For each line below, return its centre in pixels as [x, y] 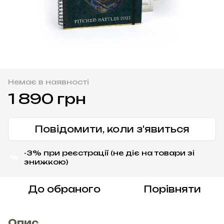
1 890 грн [47, 98]
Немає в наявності [48, 81]
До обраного [64, 189]
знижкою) [46, 161]
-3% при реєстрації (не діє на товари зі [109, 152]
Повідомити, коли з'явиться [112, 129]
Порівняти [172, 189]
